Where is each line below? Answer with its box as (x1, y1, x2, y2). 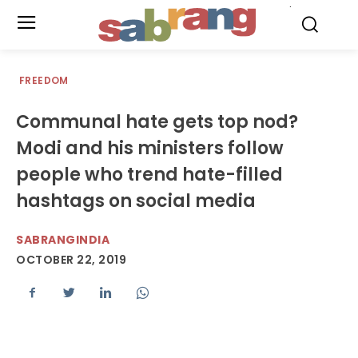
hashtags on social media (16, 189, 256, 213)
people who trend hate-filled (16, 162, 283, 187)
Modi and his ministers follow (16, 136, 284, 161)
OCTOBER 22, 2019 (16, 252, 126, 268)
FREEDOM (19, 74, 69, 87)
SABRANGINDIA (16, 232, 109, 248)
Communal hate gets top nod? (16, 109, 298, 134)
